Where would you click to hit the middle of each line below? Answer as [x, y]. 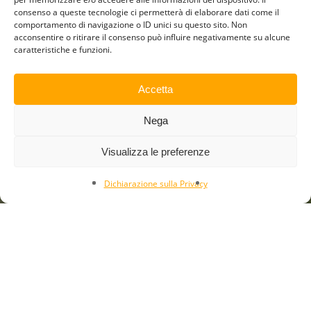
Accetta [155, 89]
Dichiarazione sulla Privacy [155, 184]
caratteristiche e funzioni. [63, 50]
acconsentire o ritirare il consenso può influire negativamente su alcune [152, 37]
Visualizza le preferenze [155, 151]
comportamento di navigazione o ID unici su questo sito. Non [131, 25]
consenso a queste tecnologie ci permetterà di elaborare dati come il [146, 12]
